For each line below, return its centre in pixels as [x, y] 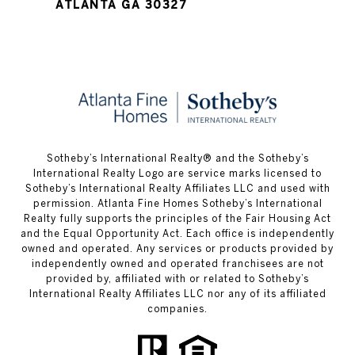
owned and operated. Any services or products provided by [177, 249]
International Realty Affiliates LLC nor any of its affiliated [177, 294]
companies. [177, 309]
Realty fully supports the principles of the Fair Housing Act [177, 219]
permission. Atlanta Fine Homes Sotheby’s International [177, 204]
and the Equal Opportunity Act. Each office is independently [177, 234]
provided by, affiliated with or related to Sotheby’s [177, 279]
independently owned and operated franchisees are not [177, 264]
